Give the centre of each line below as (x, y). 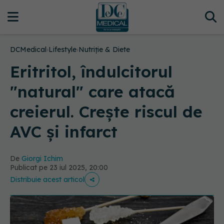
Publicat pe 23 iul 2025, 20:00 (59, 167)
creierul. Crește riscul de (106, 111)
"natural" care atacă (92, 91)
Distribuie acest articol (47, 179)
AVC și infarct (64, 131)
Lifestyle (62, 49)
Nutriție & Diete (104, 49)
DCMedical (28, 49)
